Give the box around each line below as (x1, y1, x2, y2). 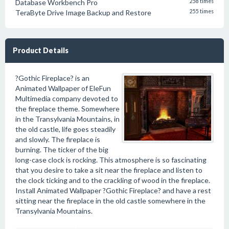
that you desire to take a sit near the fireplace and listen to (15, 166, 202, 174)
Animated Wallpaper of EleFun (15, 84, 111, 93)
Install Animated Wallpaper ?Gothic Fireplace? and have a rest (15, 186, 211, 195)
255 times (190, 8, 214, 14)
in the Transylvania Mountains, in (15, 114, 120, 123)
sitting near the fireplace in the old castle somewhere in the (15, 196, 205, 205)
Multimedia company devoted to (15, 94, 118, 103)
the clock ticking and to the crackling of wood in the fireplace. (15, 176, 210, 185)
